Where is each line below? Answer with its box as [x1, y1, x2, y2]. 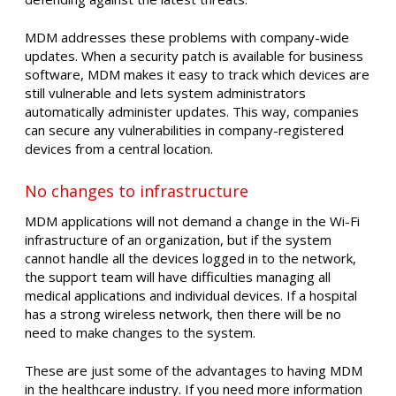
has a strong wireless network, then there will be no [25, 304, 341, 323]
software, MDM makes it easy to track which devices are [25, 65, 369, 84]
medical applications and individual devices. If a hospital [25, 286, 357, 304]
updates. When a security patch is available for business [25, 47, 363, 65]
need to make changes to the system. [25, 323, 255, 341]
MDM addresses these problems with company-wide [25, 28, 349, 47]
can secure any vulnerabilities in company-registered [25, 121, 344, 140]
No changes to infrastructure [25, 179, 248, 202]
